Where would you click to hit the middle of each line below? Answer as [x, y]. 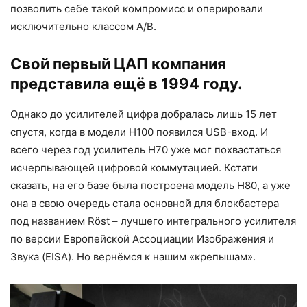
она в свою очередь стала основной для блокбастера [145, 203]
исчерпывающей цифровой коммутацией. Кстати [134, 167]
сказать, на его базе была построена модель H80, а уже [150, 185]
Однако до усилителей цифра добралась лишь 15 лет [144, 114]
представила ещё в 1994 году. [126, 83]
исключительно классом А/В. [83, 26]
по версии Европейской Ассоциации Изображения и [142, 238]
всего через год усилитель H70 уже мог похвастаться [146, 149]
